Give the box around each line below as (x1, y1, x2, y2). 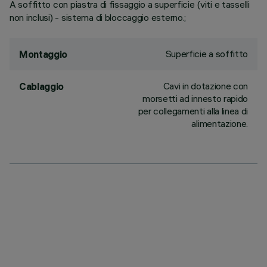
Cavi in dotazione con (163, 80, 248, 92)
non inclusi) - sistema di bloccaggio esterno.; (10, 11, 187, 23)
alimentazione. (191, 117, 248, 129)
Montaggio (19, 48, 68, 60)
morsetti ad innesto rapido (142, 92, 248, 104)
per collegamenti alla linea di (138, 105, 248, 117)
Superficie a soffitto (165, 48, 248, 60)
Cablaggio (19, 80, 64, 92)
